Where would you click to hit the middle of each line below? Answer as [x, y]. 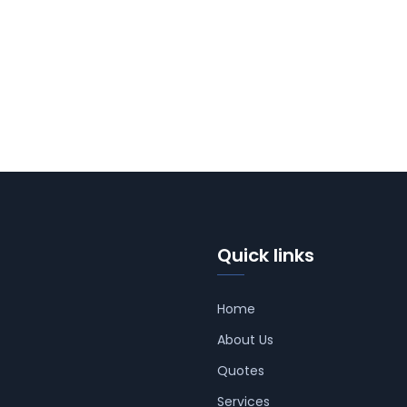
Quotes [241, 371]
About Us [245, 340]
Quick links [266, 255]
